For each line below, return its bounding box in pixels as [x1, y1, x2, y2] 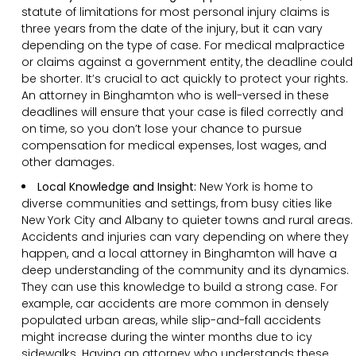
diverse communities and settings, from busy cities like [21, 195, 332, 211]
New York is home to [199, 178, 313, 195]
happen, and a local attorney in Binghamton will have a [21, 245, 337, 261]
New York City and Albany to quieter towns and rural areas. [21, 211, 353, 228]
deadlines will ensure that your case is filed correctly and [21, 103, 343, 120]
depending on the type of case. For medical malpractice [21, 37, 345, 53]
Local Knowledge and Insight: [37, 178, 199, 195]
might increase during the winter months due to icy [21, 328, 312, 345]
